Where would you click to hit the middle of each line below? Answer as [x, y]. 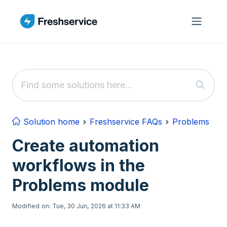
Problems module [81, 185]
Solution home [50, 122]
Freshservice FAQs [126, 122]
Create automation [86, 146]
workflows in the [79, 165]
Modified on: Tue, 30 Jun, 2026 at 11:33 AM [77, 206]
